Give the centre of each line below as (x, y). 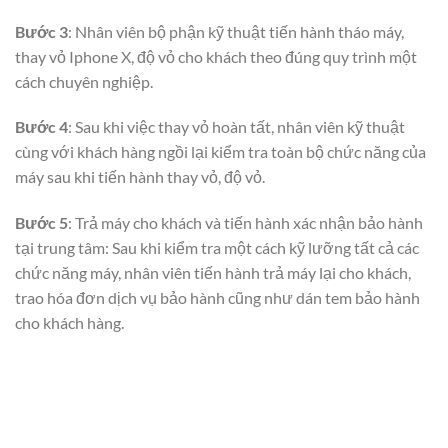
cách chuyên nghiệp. (84, 81)
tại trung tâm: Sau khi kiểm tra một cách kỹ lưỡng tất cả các (217, 248)
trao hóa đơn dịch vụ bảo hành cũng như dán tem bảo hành (217, 298)
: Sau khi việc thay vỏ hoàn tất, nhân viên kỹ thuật (236, 127)
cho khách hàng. (69, 323)
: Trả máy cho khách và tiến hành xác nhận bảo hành (245, 223)
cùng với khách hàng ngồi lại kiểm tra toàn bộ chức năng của (220, 152)
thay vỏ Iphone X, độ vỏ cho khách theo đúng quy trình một (216, 56)
